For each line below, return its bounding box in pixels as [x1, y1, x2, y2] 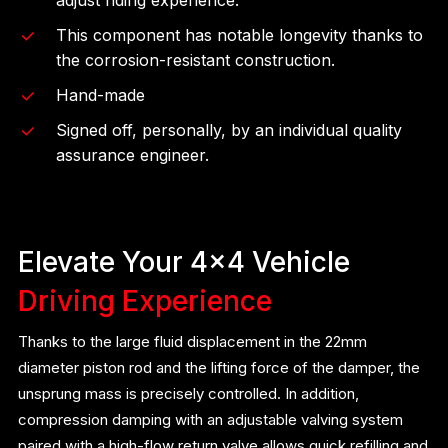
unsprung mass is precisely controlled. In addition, [18, 383, 360, 403]
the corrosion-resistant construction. [56, 49, 336, 70]
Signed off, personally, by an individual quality [56, 119, 403, 140]
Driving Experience [18, 283, 273, 318]
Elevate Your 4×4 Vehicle [18, 244, 351, 279]
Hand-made [56, 84, 146, 105]
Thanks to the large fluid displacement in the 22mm [18, 331, 368, 351]
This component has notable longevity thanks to [56, 24, 424, 45]
